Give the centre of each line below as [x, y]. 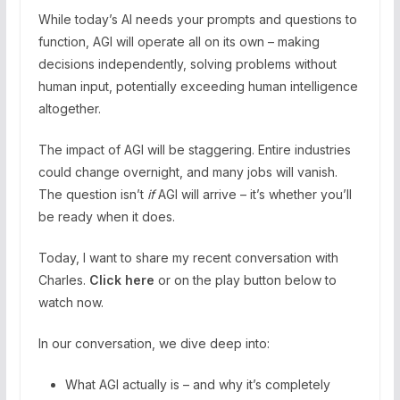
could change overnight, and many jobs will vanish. [187, 171]
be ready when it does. [106, 216]
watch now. [71, 302]
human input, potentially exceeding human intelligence [198, 86]
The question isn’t [92, 194]
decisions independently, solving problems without [187, 63]
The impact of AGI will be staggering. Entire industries [194, 149]
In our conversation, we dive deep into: [154, 343]
